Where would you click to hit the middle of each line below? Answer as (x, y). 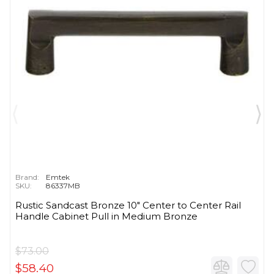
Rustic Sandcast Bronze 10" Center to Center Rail (128, 206)
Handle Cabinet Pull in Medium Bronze (106, 217)
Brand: (27, 177)
